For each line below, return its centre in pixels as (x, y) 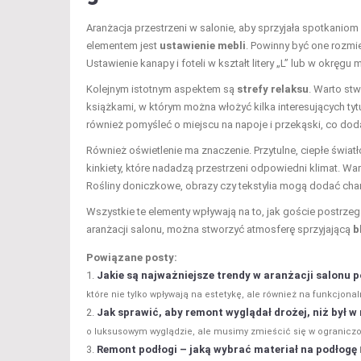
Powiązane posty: (132, 257)
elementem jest (123, 45)
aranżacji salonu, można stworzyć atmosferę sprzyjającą (220, 229)
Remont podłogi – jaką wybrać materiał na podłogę (227, 349)
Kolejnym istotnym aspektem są (162, 89)
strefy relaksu (273, 89)
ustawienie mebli (203, 45)
